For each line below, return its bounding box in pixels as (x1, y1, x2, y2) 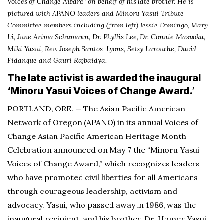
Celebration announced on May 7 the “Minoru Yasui (7, 145, 199, 155)
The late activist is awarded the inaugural (7, 72, 201, 83)
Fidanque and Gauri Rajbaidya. (7, 56, 107, 65)
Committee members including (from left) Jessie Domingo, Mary (7, 21, 208, 29)
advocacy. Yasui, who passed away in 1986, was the (7, 200, 196, 210)
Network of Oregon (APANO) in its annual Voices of (7, 117, 198, 127)
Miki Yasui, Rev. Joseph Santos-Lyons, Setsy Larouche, (7, 44, 178, 53)
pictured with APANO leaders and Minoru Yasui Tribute (7, 9, 184, 18)
